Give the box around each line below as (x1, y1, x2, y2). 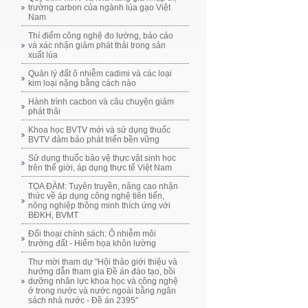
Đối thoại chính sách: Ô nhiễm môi (28, 229, 156, 239)
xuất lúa (28, 50, 58, 60)
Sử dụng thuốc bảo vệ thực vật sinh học (28, 153, 176, 163)
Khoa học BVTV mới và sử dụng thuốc (28, 125, 170, 135)
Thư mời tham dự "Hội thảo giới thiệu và (28, 257, 177, 267)
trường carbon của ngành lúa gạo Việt (28, 3, 170, 12)
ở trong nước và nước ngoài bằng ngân (28, 286, 176, 296)
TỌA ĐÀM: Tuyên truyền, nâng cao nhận (28, 181, 178, 191)
